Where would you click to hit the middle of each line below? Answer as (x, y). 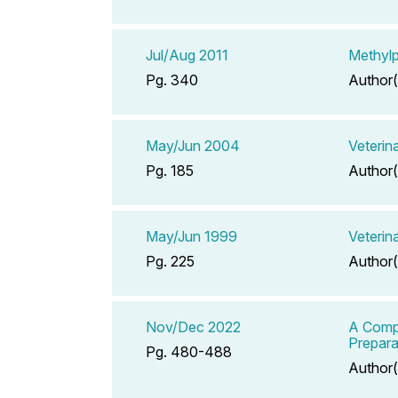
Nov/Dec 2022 (193, 326)
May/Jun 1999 (191, 236)
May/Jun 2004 (193, 145)
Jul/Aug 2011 (187, 55)
